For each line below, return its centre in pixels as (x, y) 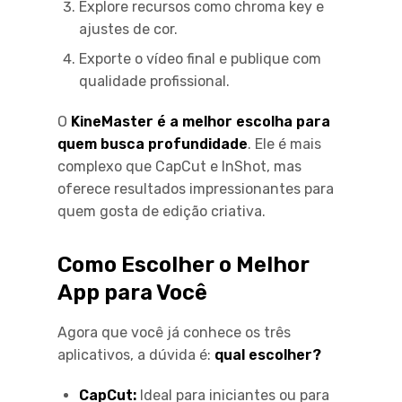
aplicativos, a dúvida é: (136, 354)
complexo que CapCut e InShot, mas (179, 166)
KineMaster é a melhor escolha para (201, 121)
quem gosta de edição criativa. (162, 211)
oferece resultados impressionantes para (196, 188)
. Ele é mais (284, 144)
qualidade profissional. (154, 81)
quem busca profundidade (153, 144)
